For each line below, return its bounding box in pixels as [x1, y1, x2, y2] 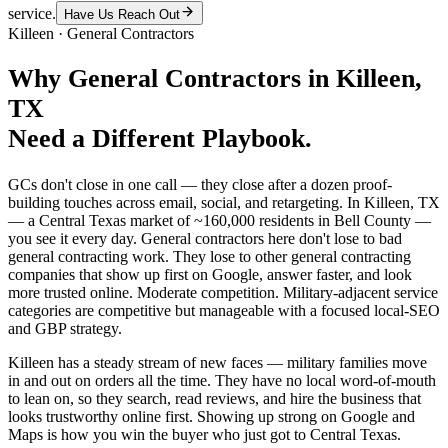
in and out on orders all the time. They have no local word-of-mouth [8, 372, 436, 390]
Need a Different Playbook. [8, 124, 312, 154]
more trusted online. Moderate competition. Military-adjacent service [8, 284, 438, 302]
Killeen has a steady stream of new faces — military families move [8, 354, 427, 372]
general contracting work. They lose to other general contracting [8, 248, 411, 266]
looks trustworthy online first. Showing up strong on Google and [8, 408, 415, 426]
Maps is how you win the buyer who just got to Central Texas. [8, 426, 401, 444]
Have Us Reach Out [64, 6, 180, 22]
